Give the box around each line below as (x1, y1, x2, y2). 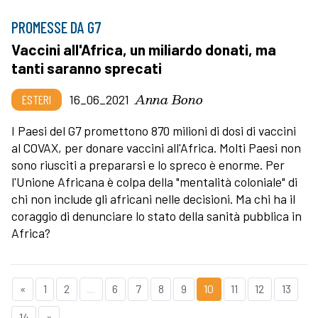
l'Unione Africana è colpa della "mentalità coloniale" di (11, 174, 297, 190)
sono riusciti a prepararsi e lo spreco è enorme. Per (11, 157, 285, 173)
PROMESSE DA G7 (11, 18, 102, 37)
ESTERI (22, 92, 51, 108)
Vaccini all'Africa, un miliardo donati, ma (11, 40, 276, 59)
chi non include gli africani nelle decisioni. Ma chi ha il (11, 191, 295, 207)
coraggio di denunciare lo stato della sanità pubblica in (11, 208, 302, 224)
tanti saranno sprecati (11, 59, 162, 77)
